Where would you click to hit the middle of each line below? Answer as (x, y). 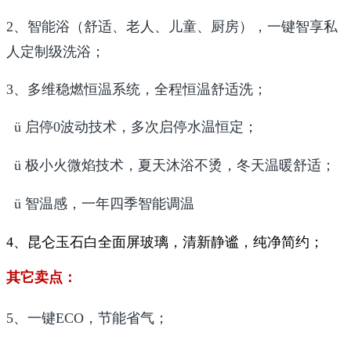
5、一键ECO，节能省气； (87, 318)
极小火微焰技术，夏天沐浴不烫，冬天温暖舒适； (180, 165)
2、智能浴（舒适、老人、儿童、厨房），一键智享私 (172, 26)
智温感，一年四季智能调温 (110, 203)
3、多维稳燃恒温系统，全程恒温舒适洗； (137, 89)
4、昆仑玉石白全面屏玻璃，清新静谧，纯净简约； (165, 242)
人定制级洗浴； (56, 51)
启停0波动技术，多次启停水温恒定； (141, 127)
